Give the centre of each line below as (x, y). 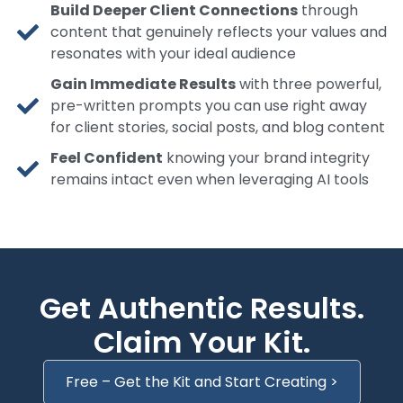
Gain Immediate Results (143, 85)
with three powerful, (309, 85)
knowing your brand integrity (266, 158)
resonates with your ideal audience (173, 54)
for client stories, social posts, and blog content (218, 128)
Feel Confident (107, 158)
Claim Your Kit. (201, 343)
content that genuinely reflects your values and (219, 32)
